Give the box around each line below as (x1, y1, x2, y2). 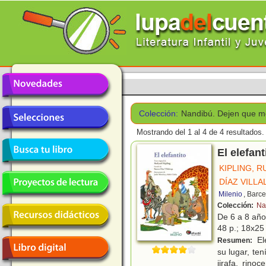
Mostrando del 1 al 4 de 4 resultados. (137, 128, 264, 137)
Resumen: (217, 236, 254, 245)
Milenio (218, 190, 242, 199)
